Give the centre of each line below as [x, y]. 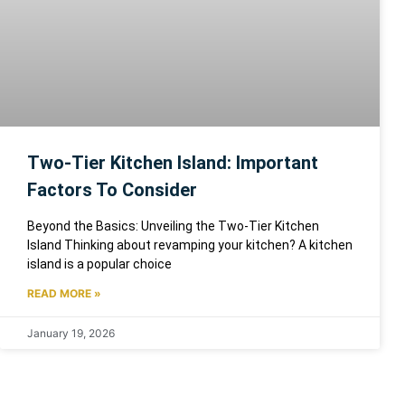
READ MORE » [64, 293]
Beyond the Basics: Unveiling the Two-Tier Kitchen [173, 226]
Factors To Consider [112, 189]
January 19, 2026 [71, 333]
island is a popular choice [99, 264]
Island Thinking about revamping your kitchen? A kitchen [190, 245]
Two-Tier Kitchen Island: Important [173, 162]
